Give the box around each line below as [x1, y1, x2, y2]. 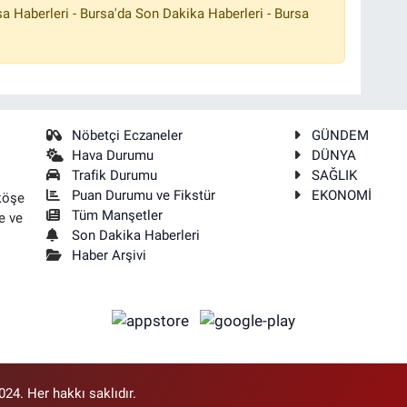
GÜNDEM [312, 126, 370, 144]
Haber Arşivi [72, 246, 147, 263]
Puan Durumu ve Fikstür [72, 186, 216, 203]
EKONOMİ [312, 186, 372, 203]
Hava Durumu [72, 146, 154, 164]
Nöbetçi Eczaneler [72, 126, 184, 144]
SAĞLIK [312, 166, 358, 184]
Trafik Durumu [72, 166, 158, 184]
